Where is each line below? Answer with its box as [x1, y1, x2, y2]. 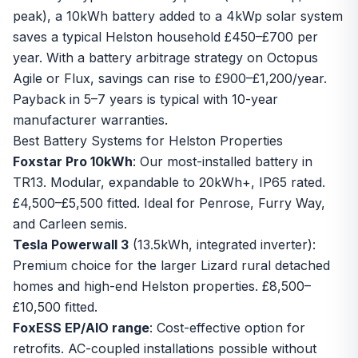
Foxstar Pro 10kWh [13, 153, 133, 169]
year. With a [13, 50, 89, 66]
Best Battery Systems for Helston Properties [13, 133, 283, 149]
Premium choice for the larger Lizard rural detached [13, 257, 330, 273]
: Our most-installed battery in [133, 153, 312, 169]
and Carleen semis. [13, 216, 127, 232]
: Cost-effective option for [149, 320, 305, 336]
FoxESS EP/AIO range [13, 320, 149, 336]
